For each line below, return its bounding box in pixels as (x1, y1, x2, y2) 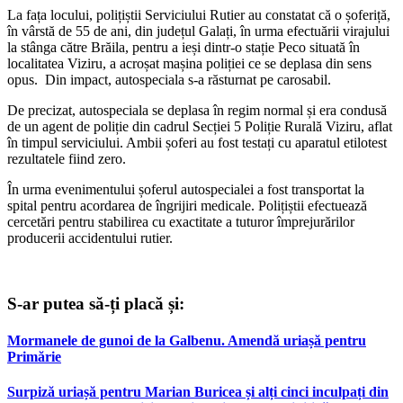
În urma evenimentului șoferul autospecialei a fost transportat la (7, 182, 364, 197)
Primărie (7, 348, 61, 364)
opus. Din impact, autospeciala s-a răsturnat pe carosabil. (7, 72, 335, 87)
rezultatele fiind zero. (7, 151, 130, 166)
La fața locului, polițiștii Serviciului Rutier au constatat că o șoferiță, (7, 7, 390, 22)
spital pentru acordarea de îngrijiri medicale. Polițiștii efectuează (7, 198, 367, 213)
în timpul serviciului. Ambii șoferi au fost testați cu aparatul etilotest (7, 135, 387, 150)
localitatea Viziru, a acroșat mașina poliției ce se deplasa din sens (7, 56, 372, 71)
